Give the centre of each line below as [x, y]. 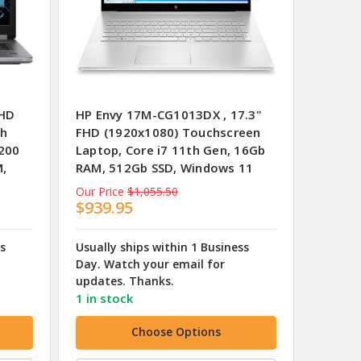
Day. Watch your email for [150, 264]
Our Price [100, 192]
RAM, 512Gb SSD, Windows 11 [164, 168]
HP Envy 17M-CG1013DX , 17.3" [168, 115]
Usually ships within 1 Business [162, 247]
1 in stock [104, 299]
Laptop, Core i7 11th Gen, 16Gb [170, 150]
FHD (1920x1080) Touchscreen [168, 133]
